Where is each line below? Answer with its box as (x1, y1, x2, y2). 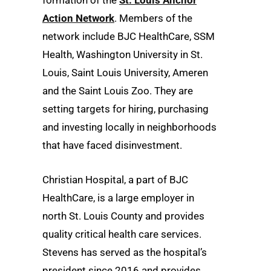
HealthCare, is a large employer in (42, 192, 194, 204)
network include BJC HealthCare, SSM (42, 30, 215, 43)
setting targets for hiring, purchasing (42, 103, 209, 116)
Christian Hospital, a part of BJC (42, 174, 188, 186)
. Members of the (114, 12, 192, 25)
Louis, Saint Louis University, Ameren (42, 67, 208, 79)
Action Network (42, 12, 114, 25)
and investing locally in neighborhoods (42, 121, 217, 134)
